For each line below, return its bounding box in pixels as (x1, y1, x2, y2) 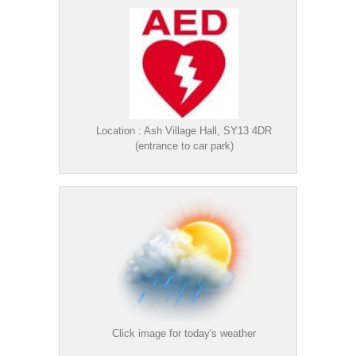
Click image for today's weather (112, 327, 256, 339)
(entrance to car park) (134, 139, 234, 152)
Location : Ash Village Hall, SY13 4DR (96, 124, 272, 137)
